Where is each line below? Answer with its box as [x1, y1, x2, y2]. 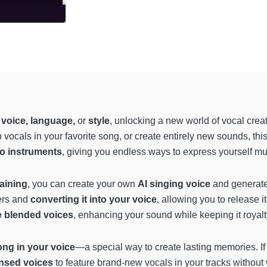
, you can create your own [27, 179, 138, 190]
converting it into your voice [30, 194, 157, 205]
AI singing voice [138, 179, 210, 190]
